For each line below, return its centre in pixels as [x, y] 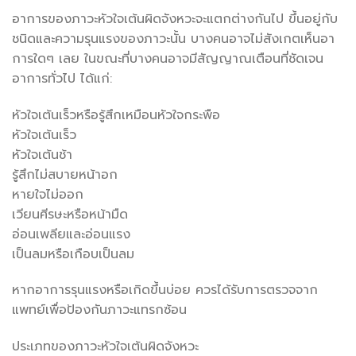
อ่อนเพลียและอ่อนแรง [71, 234]
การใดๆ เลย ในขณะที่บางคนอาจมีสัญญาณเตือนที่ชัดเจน [168, 58]
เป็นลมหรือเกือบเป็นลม [73, 254]
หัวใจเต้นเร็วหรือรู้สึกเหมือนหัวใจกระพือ [116, 115]
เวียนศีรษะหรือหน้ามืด [70, 214]
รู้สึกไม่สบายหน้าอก [65, 174]
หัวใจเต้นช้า [42, 155]
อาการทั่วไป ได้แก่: [62, 78]
